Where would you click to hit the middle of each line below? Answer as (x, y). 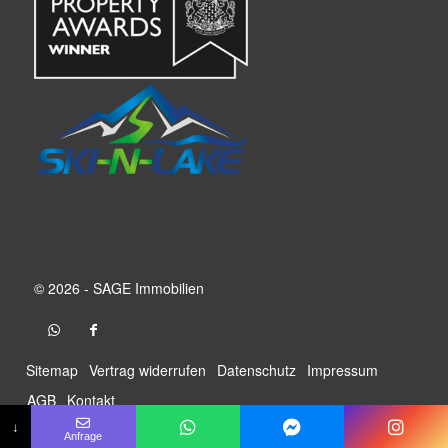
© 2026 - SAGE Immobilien (118, 288)
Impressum (342, 370)
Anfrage (83, 436)
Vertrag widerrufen (147, 370)
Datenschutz (256, 370)
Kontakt (90, 400)
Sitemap (51, 370)
